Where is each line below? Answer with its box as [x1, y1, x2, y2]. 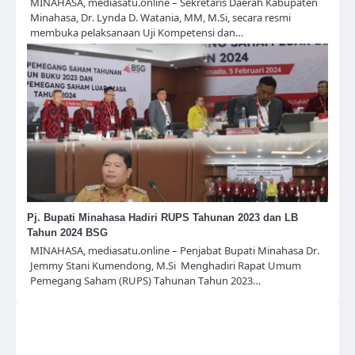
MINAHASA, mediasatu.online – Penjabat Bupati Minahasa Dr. [30, 243, 319, 258]
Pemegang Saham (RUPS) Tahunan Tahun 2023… [30, 273, 261, 288]
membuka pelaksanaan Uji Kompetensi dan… [30, 25, 243, 40]
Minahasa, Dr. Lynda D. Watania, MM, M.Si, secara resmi [30, 10, 291, 25]
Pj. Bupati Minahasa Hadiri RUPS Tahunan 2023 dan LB [27, 212, 298, 224]
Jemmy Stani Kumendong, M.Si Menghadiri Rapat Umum [30, 258, 301, 273]
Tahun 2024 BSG [27, 227, 108, 239]
